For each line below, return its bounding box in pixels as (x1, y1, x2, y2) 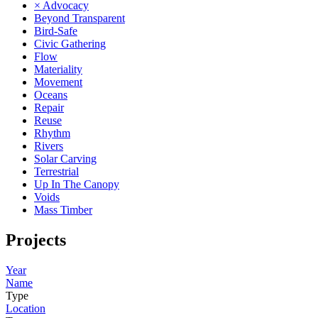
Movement (34, 75, 82, 88)
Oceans (34, 88, 67, 101)
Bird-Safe (34, 24, 77, 37)
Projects (6, 230, 66, 249)
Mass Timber (34, 203, 92, 216)
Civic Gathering (34, 37, 106, 50)
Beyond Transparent (34, 11, 125, 24)
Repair (34, 101, 64, 114)
